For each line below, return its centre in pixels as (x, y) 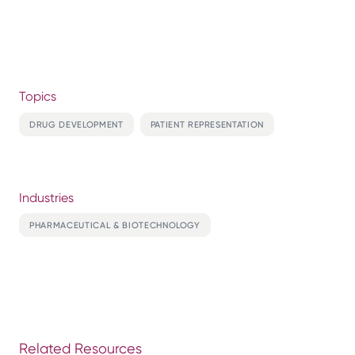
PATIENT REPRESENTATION (207, 124)
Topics (38, 96)
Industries (46, 197)
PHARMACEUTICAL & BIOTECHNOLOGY (115, 225)
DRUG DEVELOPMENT (76, 124)
